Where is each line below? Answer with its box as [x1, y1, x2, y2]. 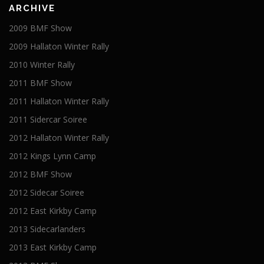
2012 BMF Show [9, 169, 72, 180]
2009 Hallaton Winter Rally [9, 41, 109, 52]
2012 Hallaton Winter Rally [9, 132, 109, 144]
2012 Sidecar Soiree [9, 187, 84, 199]
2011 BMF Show [9, 77, 72, 89]
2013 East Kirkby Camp [9, 242, 97, 253]
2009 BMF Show [9, 22, 72, 34]
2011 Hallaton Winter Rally [9, 95, 109, 107]
